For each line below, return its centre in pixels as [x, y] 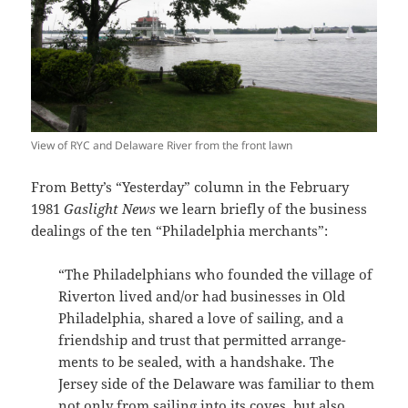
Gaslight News [110, 208]
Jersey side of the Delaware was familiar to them [217, 383]
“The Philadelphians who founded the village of [216, 274]
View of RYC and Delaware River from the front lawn [162, 145]
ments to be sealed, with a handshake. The [197, 361]
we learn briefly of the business [264, 208]
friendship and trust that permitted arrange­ [203, 339]
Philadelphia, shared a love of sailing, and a [201, 317]
